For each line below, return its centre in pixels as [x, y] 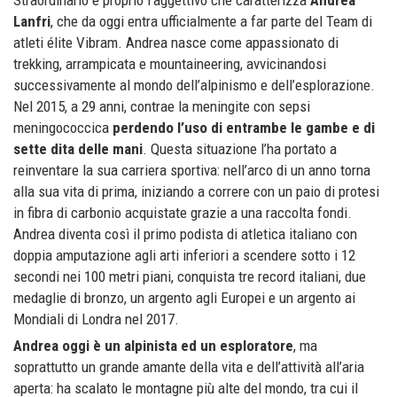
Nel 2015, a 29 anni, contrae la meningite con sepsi [162, 106]
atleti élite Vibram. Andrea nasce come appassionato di [176, 42]
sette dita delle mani [78, 148]
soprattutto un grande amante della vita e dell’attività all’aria [189, 367]
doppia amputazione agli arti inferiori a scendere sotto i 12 [184, 255]
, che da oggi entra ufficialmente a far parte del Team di [211, 21]
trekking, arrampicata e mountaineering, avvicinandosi [170, 63]
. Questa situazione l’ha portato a [240, 148]
